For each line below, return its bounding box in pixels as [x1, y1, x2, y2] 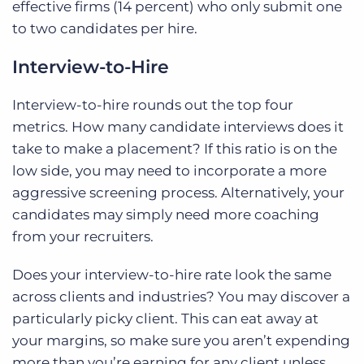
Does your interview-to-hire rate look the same [12, 266, 331, 284]
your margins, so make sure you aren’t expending [12, 332, 350, 349]
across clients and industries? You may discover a [12, 288, 350, 305]
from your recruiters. [12, 228, 154, 245]
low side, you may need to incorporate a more [12, 162, 327, 180]
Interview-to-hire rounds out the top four [12, 97, 293, 114]
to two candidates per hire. [12, 20, 197, 37]
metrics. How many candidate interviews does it [12, 119, 344, 136]
